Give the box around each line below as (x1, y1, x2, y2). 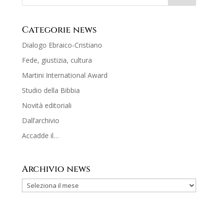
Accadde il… (21, 130, 59, 140)
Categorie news (21, 23, 97, 36)
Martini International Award (21, 70, 108, 80)
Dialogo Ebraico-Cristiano (21, 40, 102, 50)
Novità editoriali (21, 100, 72, 110)
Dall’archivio (21, 115, 59, 125)
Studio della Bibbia (21, 85, 80, 95)
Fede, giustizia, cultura (21, 55, 92, 65)
